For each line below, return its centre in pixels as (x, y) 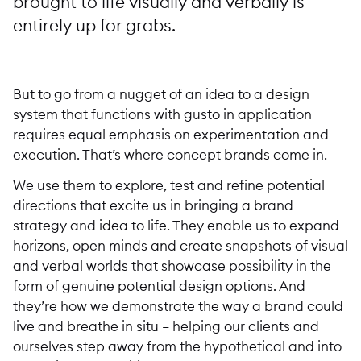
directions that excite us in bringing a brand (153, 205)
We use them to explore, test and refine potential (169, 185)
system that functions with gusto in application (162, 114)
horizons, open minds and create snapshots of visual (180, 245)
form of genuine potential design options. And (159, 285)
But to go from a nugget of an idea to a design (161, 94)
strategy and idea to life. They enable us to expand (176, 225)
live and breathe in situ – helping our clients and (166, 326)
